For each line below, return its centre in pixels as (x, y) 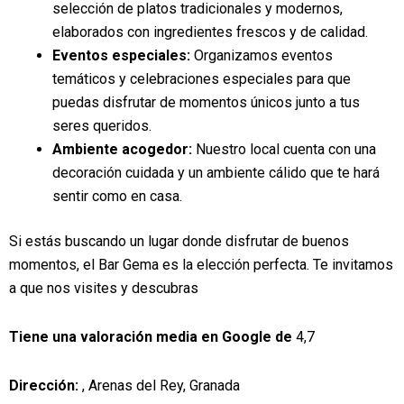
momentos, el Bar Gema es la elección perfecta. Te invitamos (201, 265)
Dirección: (44, 386)
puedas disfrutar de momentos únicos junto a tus (206, 102)
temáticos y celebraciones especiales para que (202, 79)
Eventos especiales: (121, 55)
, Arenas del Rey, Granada (159, 386)
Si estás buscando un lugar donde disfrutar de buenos (179, 241)
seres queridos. (102, 126)
